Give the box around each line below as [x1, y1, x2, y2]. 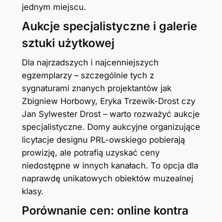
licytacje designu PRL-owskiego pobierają [21, 135, 185, 145]
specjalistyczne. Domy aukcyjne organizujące [21, 122, 200, 132]
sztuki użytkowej [21, 36, 114, 51]
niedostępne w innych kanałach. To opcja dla [21, 161, 198, 171]
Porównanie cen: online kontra [21, 204, 188, 218]
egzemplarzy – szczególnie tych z [21, 70, 154, 81]
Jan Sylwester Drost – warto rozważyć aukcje [21, 109, 200, 119]
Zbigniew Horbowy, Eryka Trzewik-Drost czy [21, 96, 195, 107]
